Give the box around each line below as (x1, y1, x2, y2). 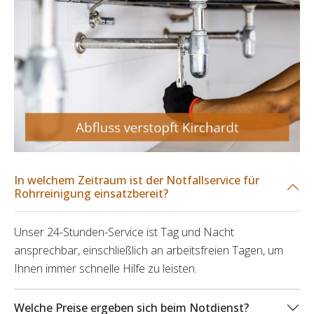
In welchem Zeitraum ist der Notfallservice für (14, 172, 259, 189)
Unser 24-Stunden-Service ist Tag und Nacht (14, 224, 234, 240)
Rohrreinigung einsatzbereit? (14, 186, 168, 202)
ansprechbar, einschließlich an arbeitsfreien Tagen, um (14, 243, 283, 259)
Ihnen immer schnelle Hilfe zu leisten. (14, 261, 197, 277)
